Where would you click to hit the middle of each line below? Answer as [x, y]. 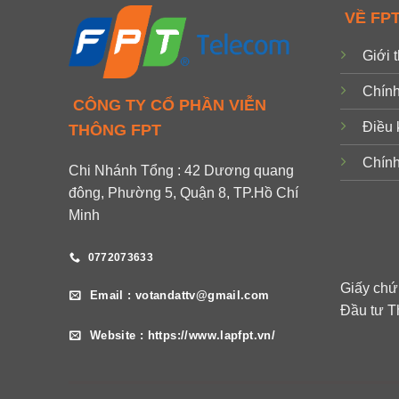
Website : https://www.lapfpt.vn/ [183, 336]
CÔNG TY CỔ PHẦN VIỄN [170, 105]
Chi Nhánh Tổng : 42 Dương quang [181, 170]
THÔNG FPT [115, 130]
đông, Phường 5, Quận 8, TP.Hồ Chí [183, 192]
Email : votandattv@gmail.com [179, 296]
